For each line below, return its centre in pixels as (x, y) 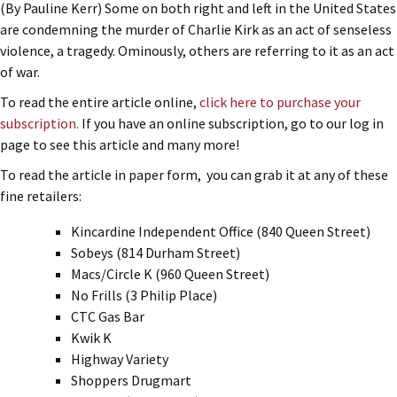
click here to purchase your (280, 101)
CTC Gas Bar (108, 316)
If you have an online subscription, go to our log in (231, 123)
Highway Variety (120, 358)
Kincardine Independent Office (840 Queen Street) (221, 231)
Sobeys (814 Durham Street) (156, 252)
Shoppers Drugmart (131, 380)
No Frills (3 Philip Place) (144, 295)
